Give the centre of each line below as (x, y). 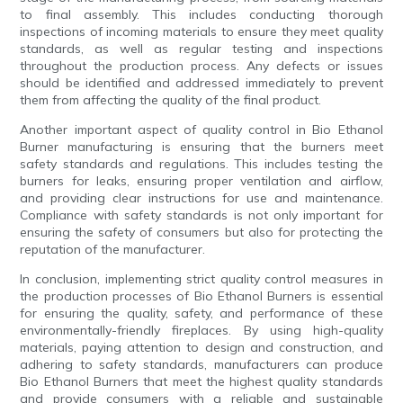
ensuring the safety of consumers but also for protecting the (201, 233)
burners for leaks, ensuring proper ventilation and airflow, (201, 181)
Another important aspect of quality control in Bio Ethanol (201, 130)
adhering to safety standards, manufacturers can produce (201, 365)
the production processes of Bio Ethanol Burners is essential (201, 296)
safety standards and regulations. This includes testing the (201, 164)
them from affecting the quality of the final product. (171, 100)
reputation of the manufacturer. (113, 250)
